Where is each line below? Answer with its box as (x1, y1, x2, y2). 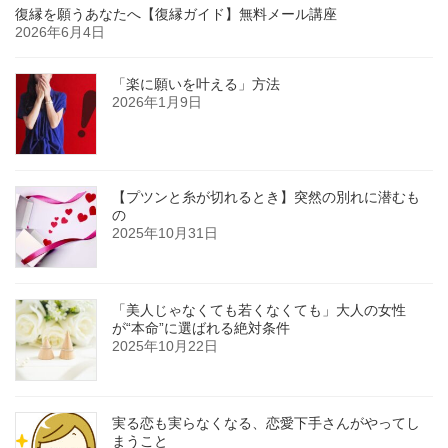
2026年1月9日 (112, 93, 202, 110)
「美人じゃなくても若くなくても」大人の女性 (112, 301, 406, 318)
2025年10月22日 (112, 337, 218, 354)
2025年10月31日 (112, 224, 218, 241)
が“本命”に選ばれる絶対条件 (112, 319, 290, 336)
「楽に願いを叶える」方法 (112, 75, 280, 92)
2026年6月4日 (15, 23, 105, 40)
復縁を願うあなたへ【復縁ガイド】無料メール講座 (15, 5, 337, 22)
